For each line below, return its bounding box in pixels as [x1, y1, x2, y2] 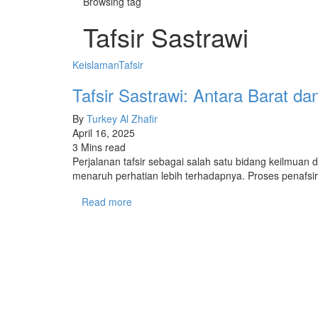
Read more [82, 194, 132, 209]
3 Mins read [72, 140, 126, 155]
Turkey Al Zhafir [87, 111, 158, 126]
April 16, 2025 [72, 126, 135, 141]
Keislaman [72, 57, 119, 72]
